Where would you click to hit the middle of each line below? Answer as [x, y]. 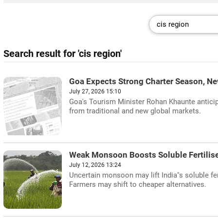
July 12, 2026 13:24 [95, 165]
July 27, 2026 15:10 [95, 91]
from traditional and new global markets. [135, 111]
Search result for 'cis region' [63, 54]
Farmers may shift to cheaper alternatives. [138, 184]
